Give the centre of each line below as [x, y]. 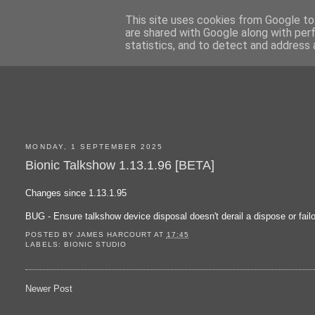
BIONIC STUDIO [95, 245]
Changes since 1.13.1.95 [76, 193]
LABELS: [45, 245]
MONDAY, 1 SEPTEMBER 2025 [95, 147]
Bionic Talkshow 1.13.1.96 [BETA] [120, 165]
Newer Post [49, 289]
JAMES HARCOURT [114, 235]
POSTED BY [51, 235]
